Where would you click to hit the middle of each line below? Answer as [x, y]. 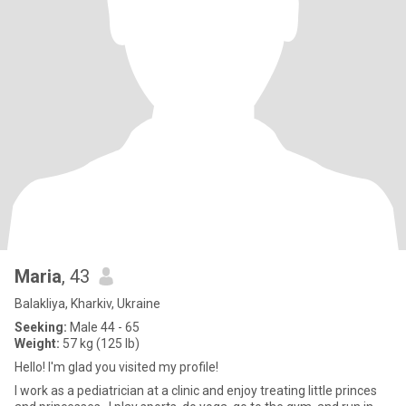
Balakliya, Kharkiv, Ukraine [87, 304]
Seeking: [41, 327]
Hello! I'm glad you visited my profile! [116, 367]
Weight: [37, 343]
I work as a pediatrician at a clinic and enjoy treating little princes [88, 391]
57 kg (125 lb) [100, 343]
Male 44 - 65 [103, 327]
